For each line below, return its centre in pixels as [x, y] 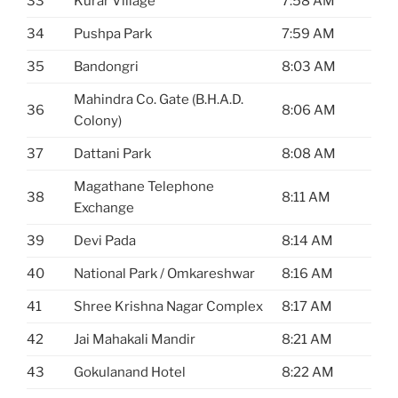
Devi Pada [105, 240]
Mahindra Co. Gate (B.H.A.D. [159, 99]
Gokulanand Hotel [130, 372]
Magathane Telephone [144, 186]
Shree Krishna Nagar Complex [168, 306]
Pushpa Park [113, 33]
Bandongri [106, 66]
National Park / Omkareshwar [164, 273]
